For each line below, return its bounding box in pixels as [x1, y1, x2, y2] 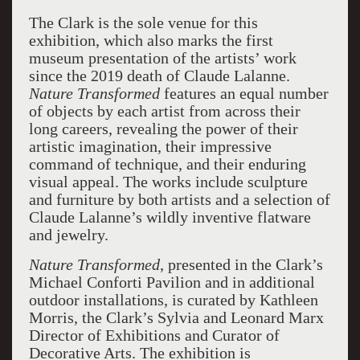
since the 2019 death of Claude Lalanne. [28, 67, 290, 84]
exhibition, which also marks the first [28, 31, 273, 49]
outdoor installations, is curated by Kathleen [28, 291, 318, 309]
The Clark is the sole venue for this [28, 14, 258, 31]
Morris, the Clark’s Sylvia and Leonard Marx [28, 309, 324, 326]
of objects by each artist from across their [28, 102, 301, 120]
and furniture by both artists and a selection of [28, 190, 330, 208]
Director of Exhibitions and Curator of [28, 326, 280, 344]
